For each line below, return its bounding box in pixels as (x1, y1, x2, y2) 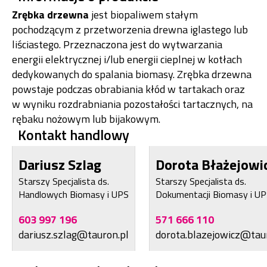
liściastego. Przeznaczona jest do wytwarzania (12, 36, 222, 53)
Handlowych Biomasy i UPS (18, 187, 129, 202)
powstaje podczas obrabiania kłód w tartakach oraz (12, 81, 245, 98)
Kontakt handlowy (18, 124, 129, 146)
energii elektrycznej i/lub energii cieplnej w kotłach (12, 51, 242, 68)
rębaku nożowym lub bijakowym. (12, 111, 160, 128)
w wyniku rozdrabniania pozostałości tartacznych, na (12, 96, 253, 113)
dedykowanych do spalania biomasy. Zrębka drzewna (12, 66, 252, 83)
